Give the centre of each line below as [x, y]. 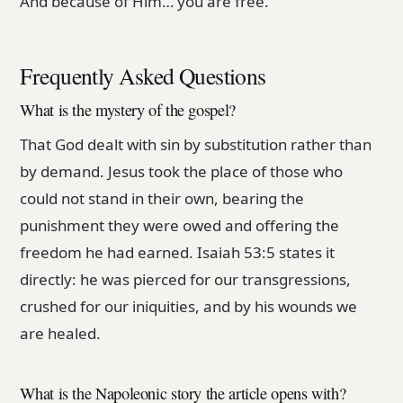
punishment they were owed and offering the [180, 225]
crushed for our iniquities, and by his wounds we [189, 306]
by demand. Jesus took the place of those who [182, 171]
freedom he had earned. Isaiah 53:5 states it [178, 252]
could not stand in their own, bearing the [162, 198]
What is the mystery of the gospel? [128, 109]
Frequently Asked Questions [143, 76]
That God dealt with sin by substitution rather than [196, 144]
